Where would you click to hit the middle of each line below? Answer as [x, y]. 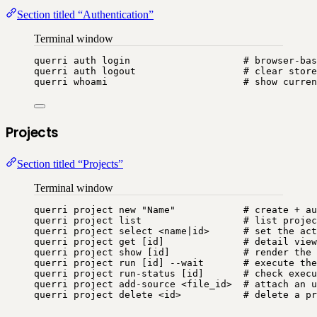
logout [119, 71]
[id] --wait [190, 263]
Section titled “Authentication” [85, 15]
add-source [147, 284]
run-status [147, 273]
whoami [91, 82]
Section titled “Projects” [70, 163]
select [136, 231]
